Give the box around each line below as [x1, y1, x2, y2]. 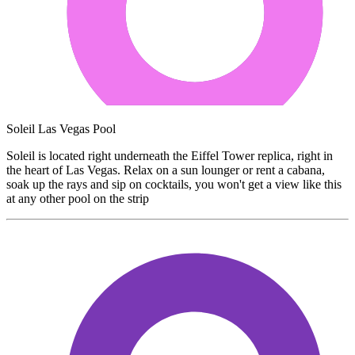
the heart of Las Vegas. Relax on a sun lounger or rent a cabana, [6, 162, 325, 177]
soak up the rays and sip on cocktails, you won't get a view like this [6, 177, 342, 191]
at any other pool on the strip [6, 191, 149, 205]
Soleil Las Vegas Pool [6, 121, 116, 136]
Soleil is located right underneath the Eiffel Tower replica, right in [6, 148, 333, 162]
